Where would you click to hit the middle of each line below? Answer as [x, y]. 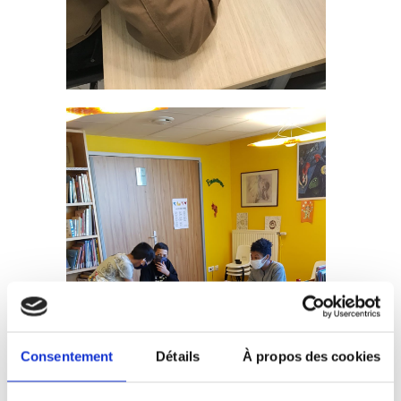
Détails [178, 356]
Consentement [67, 356]
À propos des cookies [311, 356]
